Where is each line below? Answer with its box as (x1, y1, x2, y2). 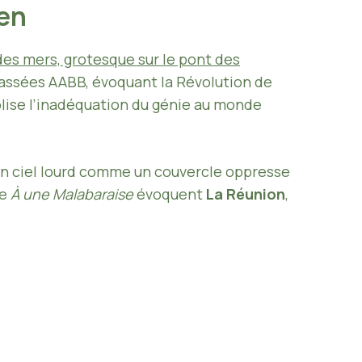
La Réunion (206, 184, 285, 204)
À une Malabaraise (11, 184, 133, 204)
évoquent (133, 184, 206, 204)
